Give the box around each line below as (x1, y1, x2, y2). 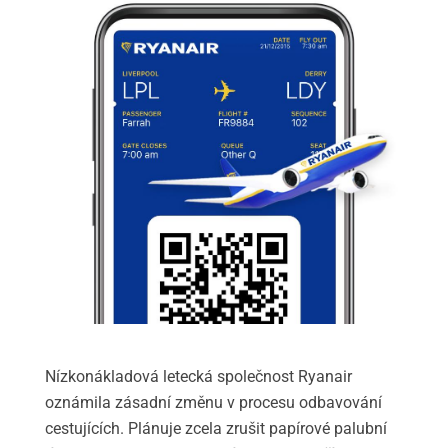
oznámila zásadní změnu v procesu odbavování (45, 393, 382, 413)
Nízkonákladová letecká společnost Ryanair (45, 367, 352, 387)
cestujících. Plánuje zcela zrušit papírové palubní (45, 419, 387, 439)
